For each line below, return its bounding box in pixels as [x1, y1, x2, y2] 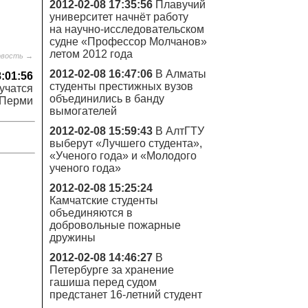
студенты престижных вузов [49, 80, 193, 92]
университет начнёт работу [49, 11, 188, 23]
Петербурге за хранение [49, 264, 174, 276]
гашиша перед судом [49, 276, 157, 288]
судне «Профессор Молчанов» [49, 36, 207, 47]
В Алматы [155, 68, 206, 80]
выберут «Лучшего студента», [49, 137, 202, 149]
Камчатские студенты [49, 195, 158, 206]
